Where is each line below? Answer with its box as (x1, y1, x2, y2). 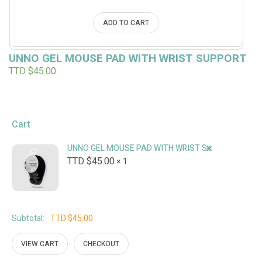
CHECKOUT (82, 238, 119, 249)
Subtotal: (12, 212, 44, 225)
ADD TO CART (103, 17, 150, 28)
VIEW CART (21, 238, 59, 249)
